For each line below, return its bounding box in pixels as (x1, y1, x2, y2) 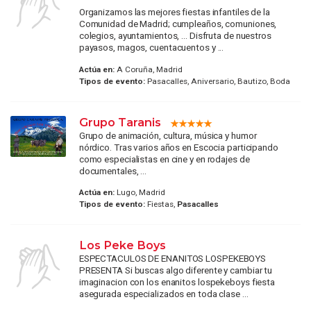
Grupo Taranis (78, 115, 161, 129)
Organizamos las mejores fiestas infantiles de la (78, 6, 270, 18)
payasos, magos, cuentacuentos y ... (78, 42, 224, 53)
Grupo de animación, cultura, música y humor (78, 129, 257, 141)
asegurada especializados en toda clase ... (78, 287, 249, 299)
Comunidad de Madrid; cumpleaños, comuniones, (78, 18, 277, 30)
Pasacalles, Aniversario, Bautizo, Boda (144, 76, 290, 86)
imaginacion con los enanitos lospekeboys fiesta (78, 276, 276, 287)
